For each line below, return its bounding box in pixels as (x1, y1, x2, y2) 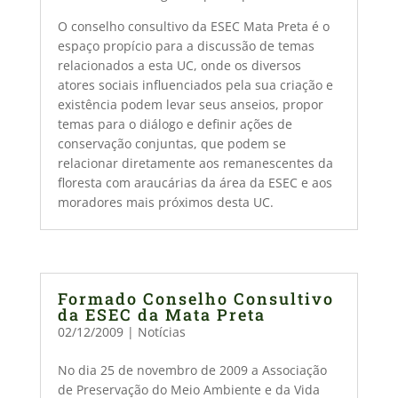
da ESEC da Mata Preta (57, 304, 266, 325)
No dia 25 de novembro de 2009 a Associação (57, 362, 327, 378)
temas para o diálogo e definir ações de (57, 115, 292, 132)
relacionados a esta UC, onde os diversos (57, 57, 301, 74)
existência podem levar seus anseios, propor (57, 96, 323, 113)
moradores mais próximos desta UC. (57, 194, 274, 211)
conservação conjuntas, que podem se (57, 135, 286, 152)
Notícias (137, 323, 186, 340)
